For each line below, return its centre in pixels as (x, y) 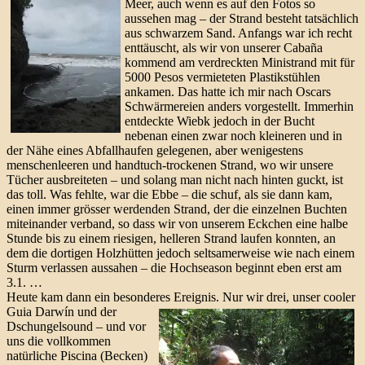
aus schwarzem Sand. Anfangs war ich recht (238, 33)
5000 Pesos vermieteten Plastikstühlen (222, 77)
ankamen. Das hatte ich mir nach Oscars (228, 91)
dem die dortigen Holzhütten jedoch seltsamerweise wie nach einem (180, 253)
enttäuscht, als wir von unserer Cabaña (224, 47)
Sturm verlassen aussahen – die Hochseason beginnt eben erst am (174, 267)
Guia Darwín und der (62, 311)
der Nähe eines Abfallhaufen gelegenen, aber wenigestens (155, 150)
